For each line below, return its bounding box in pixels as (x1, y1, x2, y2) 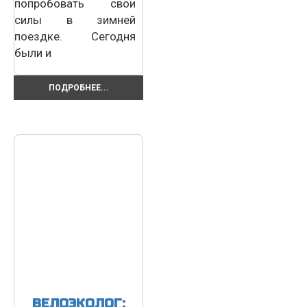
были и (14, 45, 51, 60)
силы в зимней (14, 12, 136, 27)
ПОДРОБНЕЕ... (48, 82, 109, 93)
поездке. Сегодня (14, 29, 136, 43)
